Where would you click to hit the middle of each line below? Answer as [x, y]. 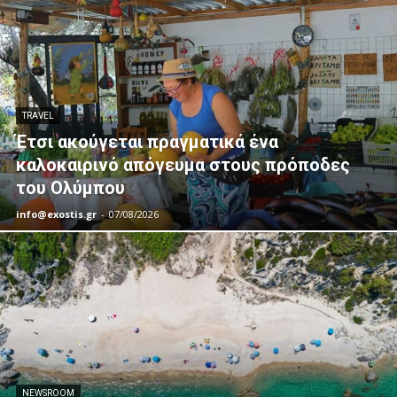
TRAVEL [38, 115]
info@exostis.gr [56, 214]
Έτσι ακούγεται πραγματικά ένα [147, 141]
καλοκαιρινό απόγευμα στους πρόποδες [183, 164]
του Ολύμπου [70, 187]
